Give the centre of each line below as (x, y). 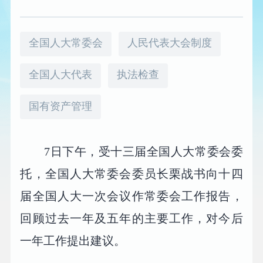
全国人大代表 (61, 74)
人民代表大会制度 (170, 43)
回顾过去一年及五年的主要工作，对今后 (131, 219)
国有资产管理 (61, 106)
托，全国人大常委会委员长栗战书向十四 (131, 174)
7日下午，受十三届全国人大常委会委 (144, 152)
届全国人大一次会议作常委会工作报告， (131, 196)
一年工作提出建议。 (73, 241)
